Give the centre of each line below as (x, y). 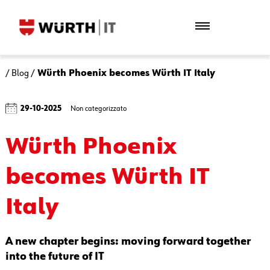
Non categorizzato (98, 108)
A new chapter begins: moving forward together (128, 242)
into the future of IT (55, 257)
